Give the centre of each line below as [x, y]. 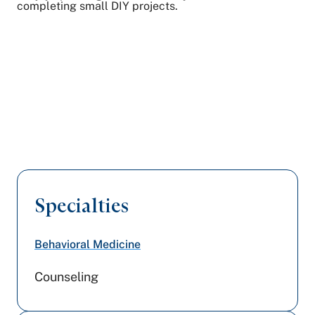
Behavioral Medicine [88, 244]
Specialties [82, 205]
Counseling [66, 277]
